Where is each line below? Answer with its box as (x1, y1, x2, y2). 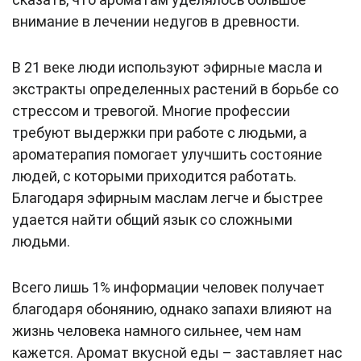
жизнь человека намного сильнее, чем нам (12, 322, 301, 340)
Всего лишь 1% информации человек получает (12, 279, 325, 297)
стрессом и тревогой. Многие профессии (12, 102, 290, 120)
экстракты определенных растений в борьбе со (12, 81, 338, 98)
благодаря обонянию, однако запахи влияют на (12, 301, 332, 318)
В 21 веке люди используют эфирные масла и (12, 59, 322, 77)
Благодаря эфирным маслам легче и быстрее (12, 189, 323, 207)
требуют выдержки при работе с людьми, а (12, 124, 307, 142)
